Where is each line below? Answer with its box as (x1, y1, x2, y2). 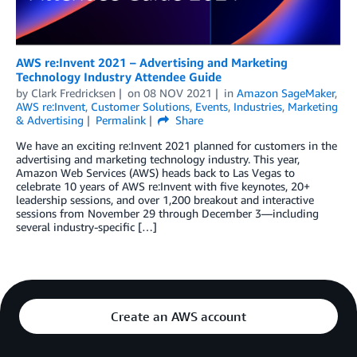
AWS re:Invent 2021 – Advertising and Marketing (16, 54, 288, 69)
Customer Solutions (91, 99, 190, 113)
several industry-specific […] (16, 219, 157, 233)
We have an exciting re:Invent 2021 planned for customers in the (16, 138, 337, 152)
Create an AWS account (111, 308, 246, 324)
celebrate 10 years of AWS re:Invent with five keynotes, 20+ (16, 178, 310, 193)
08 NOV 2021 (143, 85, 212, 100)
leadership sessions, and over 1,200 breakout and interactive (16, 192, 314, 206)
